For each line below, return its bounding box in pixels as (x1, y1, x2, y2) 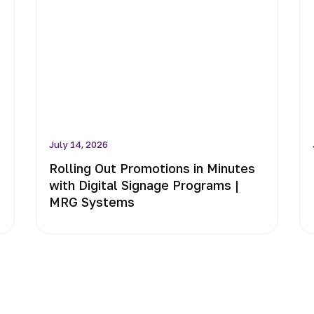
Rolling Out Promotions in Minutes (48, 161, 255, 176)
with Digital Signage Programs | (48, 177, 239, 193)
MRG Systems (48, 194, 135, 210)
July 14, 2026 (48, 139, 108, 150)
